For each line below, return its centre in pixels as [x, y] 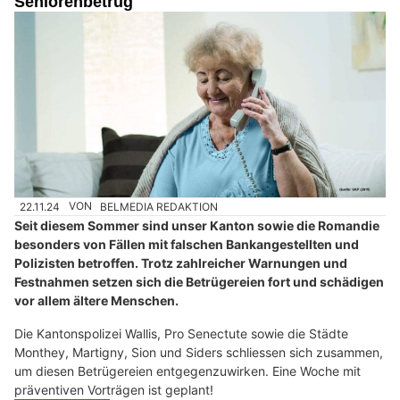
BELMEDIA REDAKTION [159, 206]
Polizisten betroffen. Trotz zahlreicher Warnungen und [181, 262]
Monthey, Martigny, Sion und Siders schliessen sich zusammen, [199, 352]
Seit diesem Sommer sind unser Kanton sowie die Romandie [197, 225]
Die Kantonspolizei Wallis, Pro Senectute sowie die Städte [181, 333]
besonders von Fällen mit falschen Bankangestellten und [187, 244]
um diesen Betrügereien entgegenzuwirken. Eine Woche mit [187, 371]
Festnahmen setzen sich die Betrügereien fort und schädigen [199, 281]
